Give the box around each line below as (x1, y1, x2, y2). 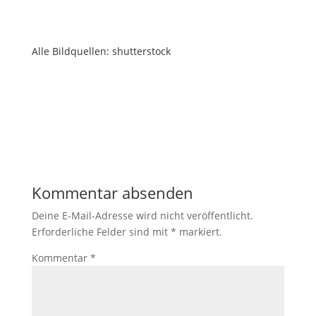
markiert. (176, 225, 222, 238)
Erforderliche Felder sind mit (31, 225, 171, 238)
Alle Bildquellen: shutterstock (31, 44, 171, 58)
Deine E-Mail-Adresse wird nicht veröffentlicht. (31, 209, 253, 222)
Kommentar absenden (31, 182, 193, 203)
